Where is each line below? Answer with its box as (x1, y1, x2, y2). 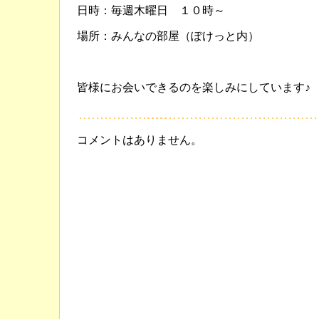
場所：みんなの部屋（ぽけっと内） (77, 29, 259, 42)
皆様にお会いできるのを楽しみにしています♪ (77, 80, 310, 93)
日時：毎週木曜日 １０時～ (77, 4, 225, 16)
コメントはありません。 (77, 133, 202, 146)
